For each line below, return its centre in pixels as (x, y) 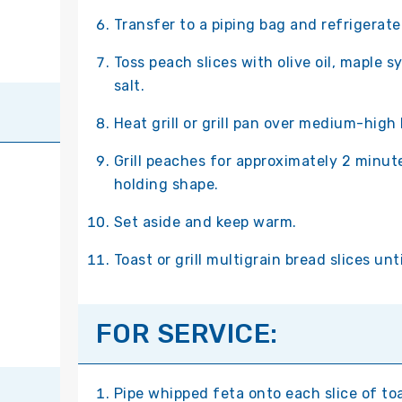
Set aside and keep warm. (205, 223)
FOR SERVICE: (187, 334)
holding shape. (166, 185)
